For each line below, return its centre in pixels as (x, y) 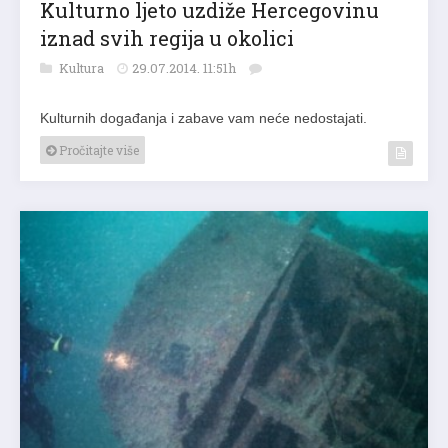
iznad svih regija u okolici (167, 38)
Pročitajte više (97, 150)
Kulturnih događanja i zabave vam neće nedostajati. (203, 118)
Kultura (83, 68)
